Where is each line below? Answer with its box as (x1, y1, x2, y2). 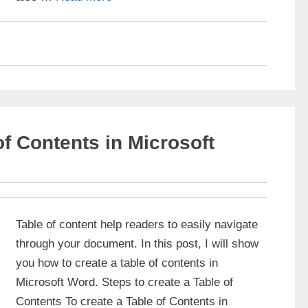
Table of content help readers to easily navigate (16, 218, 258, 232)
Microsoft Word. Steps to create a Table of (16, 276, 233, 289)
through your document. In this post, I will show (16, 237, 258, 251)
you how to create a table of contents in (16, 256, 218, 270)
